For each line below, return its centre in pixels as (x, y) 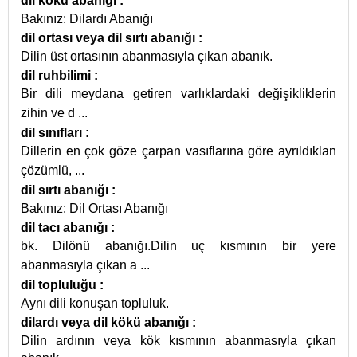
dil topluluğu (60, 285)
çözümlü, (48, 170)
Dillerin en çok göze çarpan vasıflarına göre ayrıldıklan (178, 151)
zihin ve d (49, 113)
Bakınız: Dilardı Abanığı (87, 19)
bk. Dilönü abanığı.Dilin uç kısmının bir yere (178, 246)
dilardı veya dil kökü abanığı (106, 322)
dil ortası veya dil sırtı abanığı (110, 38)
